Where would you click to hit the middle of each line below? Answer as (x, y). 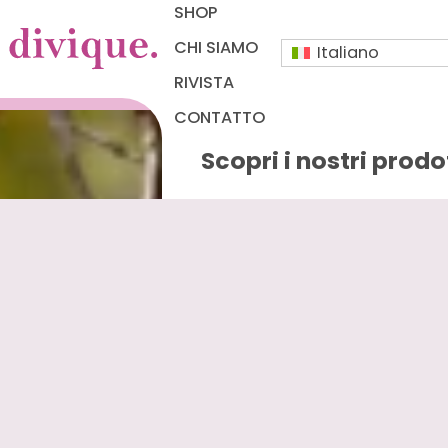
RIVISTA (204, 83)
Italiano (347, 53)
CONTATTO (220, 118)
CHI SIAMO (216, 47)
